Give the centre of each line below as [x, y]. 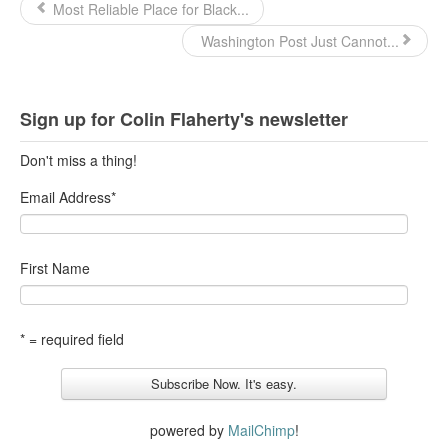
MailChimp [261, 430]
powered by [188, 430]
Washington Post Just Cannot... [298, 40]
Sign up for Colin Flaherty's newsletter [184, 118]
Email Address [65, 196]
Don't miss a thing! [78, 159]
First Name [55, 267]
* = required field [72, 338]
